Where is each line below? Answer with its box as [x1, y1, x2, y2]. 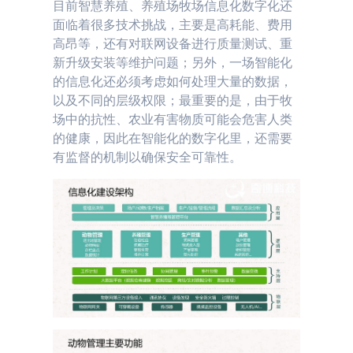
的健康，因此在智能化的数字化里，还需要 [53, 131, 293, 147]
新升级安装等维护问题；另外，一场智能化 [53, 55, 293, 71]
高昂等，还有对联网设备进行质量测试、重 [53, 36, 293, 52]
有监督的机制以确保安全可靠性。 [53, 150, 243, 165]
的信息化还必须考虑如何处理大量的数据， [53, 74, 293, 90]
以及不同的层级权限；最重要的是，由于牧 [53, 93, 293, 109]
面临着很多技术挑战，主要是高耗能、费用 [53, 17, 293, 33]
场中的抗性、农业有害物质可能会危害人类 [53, 112, 293, 128]
